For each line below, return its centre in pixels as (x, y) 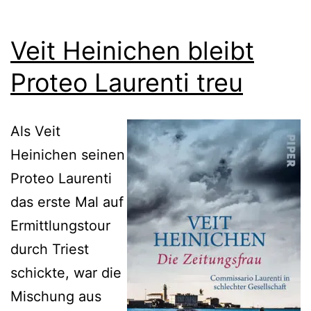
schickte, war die (66, 272)
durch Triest (50, 249)
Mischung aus (56, 296)
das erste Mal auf (67, 202)
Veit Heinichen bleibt (132, 50)
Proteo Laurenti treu (127, 82)
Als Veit (35, 131)
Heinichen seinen (68, 154)
